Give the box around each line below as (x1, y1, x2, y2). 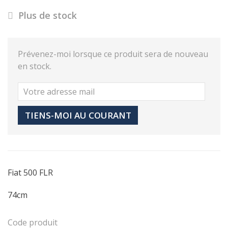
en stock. (18, 60, 51, 72)
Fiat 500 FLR (8, 166, 53, 178)
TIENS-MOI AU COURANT (24, 109, 131, 121)
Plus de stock (16, 9, 77, 21)
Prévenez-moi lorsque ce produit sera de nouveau (18, 48, 208, 60)
